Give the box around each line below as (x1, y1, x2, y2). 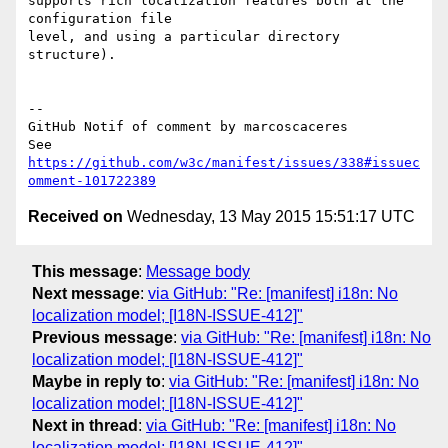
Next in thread (32, 416, 138, 434)
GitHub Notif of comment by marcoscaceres (28, 119, 348, 135)
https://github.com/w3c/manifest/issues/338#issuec (28, 155, 420, 171)
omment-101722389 (28, 173, 156, 189)
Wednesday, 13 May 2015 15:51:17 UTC (123, 208, 415, 226)
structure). (28, 47, 140, 63)
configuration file (28, 11, 180, 27)
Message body (146, 262, 250, 280)
